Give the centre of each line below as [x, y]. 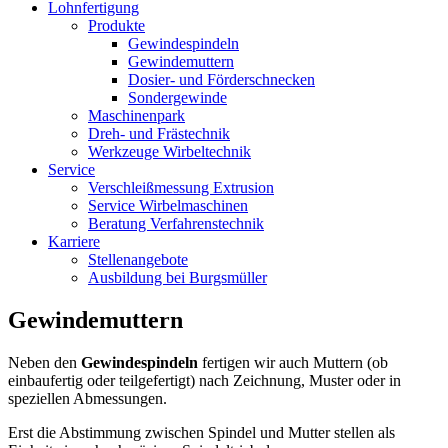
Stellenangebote [138, 259]
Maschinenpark [136, 115]
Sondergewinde [177, 97]
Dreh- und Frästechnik [159, 133]
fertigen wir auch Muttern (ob [293, 362]
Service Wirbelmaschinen [168, 205]
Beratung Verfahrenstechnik [176, 223]
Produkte [116, 25]
